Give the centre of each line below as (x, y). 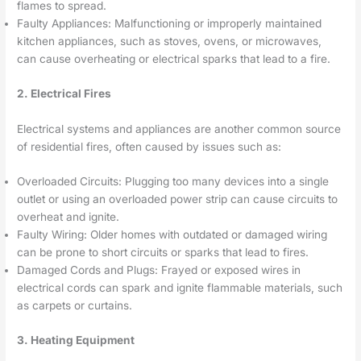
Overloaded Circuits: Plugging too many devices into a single (173, 182)
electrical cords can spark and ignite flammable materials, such (180, 288)
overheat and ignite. (68, 217)
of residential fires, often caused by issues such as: (149, 146)
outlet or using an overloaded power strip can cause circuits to (178, 199)
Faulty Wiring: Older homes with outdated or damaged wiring (172, 235)
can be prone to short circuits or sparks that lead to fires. (163, 253)
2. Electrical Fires (64, 93)
